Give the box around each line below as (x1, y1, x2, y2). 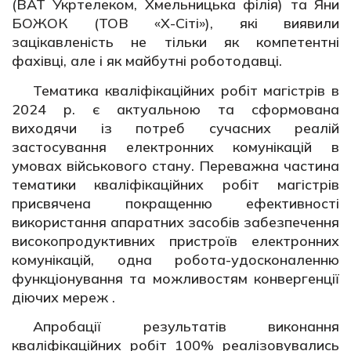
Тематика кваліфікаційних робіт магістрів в (33, 81, 339, 100)
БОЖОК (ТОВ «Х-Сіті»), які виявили (12, 14, 339, 33)
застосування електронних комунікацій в (12, 137, 339, 156)
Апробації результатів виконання (33, 317, 339, 336)
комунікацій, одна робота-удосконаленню (12, 250, 339, 269)
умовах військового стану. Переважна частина (12, 156, 339, 175)
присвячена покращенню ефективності (12, 194, 339, 212)
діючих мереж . (12, 288, 115, 306)
